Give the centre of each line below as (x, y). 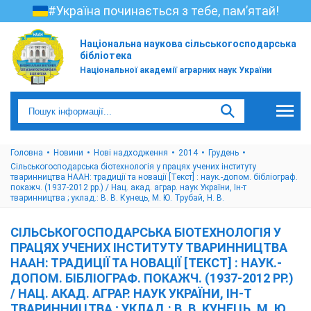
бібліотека (106, 56)
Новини (68, 153)
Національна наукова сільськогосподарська (188, 44)
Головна (27, 153)
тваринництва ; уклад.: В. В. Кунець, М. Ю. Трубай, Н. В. (117, 198)
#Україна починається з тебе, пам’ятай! (163, 11)
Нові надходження (131, 153)
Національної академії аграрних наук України (176, 70)
